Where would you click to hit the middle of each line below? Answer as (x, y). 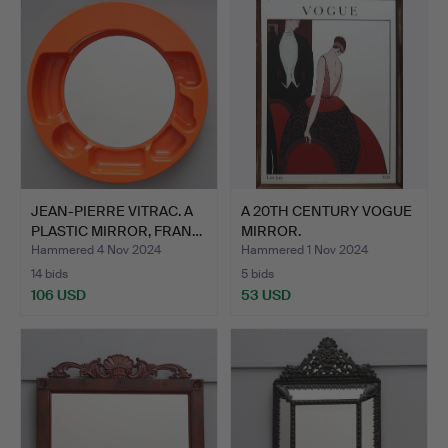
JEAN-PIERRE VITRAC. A (112, 211)
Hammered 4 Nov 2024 (96, 250)
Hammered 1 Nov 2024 (304, 250)
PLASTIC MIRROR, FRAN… (116, 231)
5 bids (257, 274)
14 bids (49, 274)
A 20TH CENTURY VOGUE (326, 211)
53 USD (266, 295)
